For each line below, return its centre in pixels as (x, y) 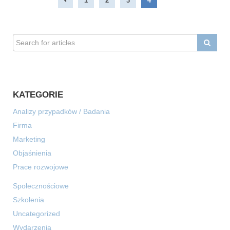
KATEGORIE (38, 95)
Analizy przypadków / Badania (61, 112)
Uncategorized (36, 214)
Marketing (29, 139)
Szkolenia (28, 200)
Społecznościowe (41, 186)
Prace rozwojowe (41, 167)
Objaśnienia (32, 153)
